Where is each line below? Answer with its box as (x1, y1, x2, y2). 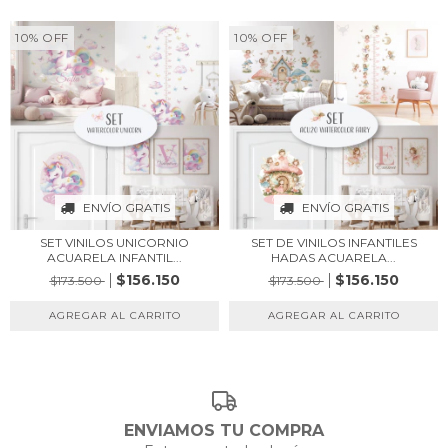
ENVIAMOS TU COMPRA (124, 421, 324, 441)
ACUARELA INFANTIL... (47, 249, 182, 265)
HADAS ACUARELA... (271, 249, 396, 265)
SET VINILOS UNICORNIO (40, 234, 189, 250)
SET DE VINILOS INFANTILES (250, 234, 417, 250)
